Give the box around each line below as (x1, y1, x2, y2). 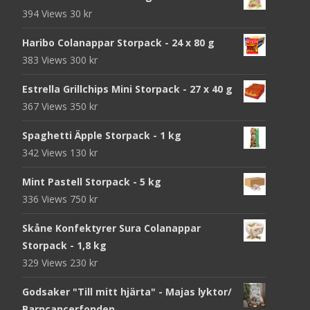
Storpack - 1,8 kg (22, 238, 107, 252)
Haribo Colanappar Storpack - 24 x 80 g (22, 35, 215, 49)
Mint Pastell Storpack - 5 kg (22, 174, 161, 188)
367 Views (22, 99, 70, 113)
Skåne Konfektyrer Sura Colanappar (22, 221, 201, 235)
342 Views (22, 145, 70, 159)
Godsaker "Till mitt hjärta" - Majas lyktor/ (22, 284, 232, 298)
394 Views (22, 6, 70, 20)
